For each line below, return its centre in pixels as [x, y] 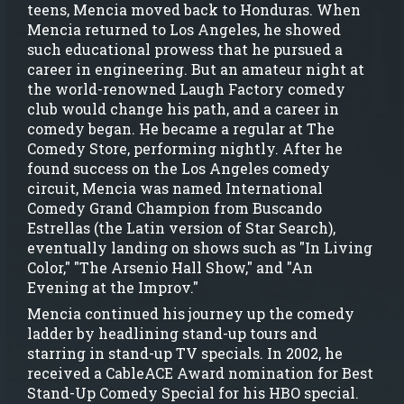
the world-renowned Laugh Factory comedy [186, 88]
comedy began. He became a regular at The [181, 128]
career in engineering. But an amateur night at [196, 69]
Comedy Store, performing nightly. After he [185, 148]
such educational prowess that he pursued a [185, 49]
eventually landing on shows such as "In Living [200, 247]
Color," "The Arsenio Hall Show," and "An [170, 267]
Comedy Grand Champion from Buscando [174, 207]
